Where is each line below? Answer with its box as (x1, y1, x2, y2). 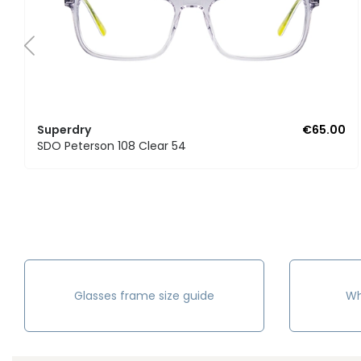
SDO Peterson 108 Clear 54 (37, 138, 186, 155)
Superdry (37, 122, 91, 139)
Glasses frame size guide (74, 288, 214, 305)
